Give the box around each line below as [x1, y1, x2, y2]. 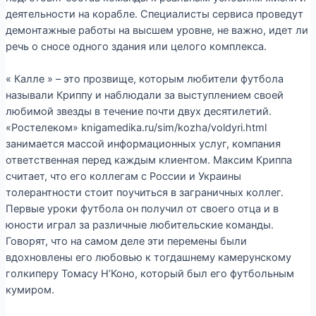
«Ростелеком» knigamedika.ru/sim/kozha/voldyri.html [5, 121, 267, 135]
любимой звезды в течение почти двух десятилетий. [5, 105, 272, 119]
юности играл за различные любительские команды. [5, 219, 274, 232]
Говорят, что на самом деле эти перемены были [5, 235, 247, 248]
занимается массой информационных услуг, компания [5, 138, 281, 151]
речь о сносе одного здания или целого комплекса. [5, 40, 267, 54]
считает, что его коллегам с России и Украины [5, 170, 241, 183]
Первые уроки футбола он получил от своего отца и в [5, 202, 279, 216]
